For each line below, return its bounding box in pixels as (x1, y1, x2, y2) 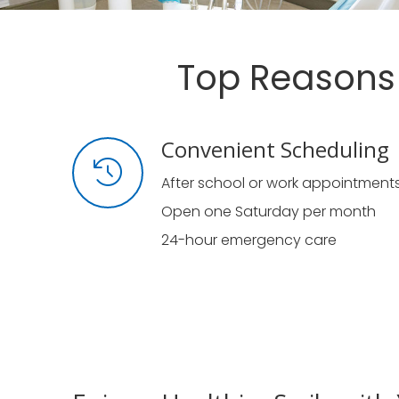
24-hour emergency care (160, 230, 337, 250)
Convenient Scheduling (160, 134, 389, 164)
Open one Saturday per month (160, 201, 376, 222)
